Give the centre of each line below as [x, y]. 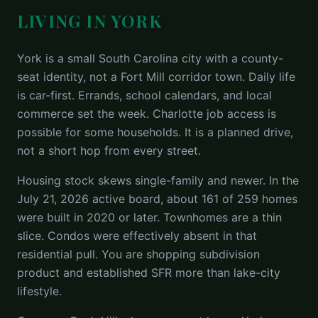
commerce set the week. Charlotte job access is [147, 114]
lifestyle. [39, 291]
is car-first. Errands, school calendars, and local [144, 95]
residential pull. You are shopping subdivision [138, 254]
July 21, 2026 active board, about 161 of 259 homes [157, 199]
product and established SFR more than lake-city [149, 273]
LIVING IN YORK [89, 21]
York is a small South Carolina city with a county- [150, 58]
